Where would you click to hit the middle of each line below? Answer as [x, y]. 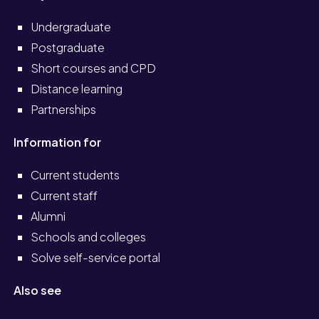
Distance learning [77, 88]
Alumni [48, 216]
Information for [58, 142]
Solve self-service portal [96, 257]
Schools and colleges [89, 236]
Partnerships [64, 109]
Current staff [64, 195]
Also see [38, 290]
